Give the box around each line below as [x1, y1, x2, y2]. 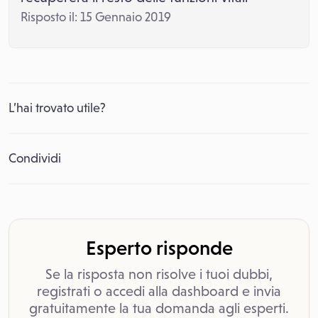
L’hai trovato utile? [9, 101, 106, 115]
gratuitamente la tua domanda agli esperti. [29, 300, 289, 316]
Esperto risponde [85, 236, 233, 259]
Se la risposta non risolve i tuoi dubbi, [45, 266, 273, 282]
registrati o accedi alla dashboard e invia [37, 283, 281, 299]
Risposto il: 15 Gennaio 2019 [21, 10, 171, 24]
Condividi [9, 151, 61, 165]
